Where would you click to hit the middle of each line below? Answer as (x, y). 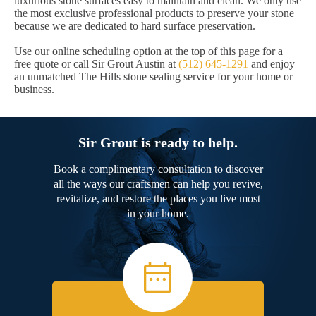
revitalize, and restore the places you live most (158, 199)
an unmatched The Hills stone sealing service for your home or (153, 77)
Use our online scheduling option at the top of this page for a (148, 51)
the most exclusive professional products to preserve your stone (154, 13)
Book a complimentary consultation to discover (158, 169)
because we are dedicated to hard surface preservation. (135, 26)
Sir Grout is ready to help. (158, 143)
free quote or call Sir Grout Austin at (96, 64)
